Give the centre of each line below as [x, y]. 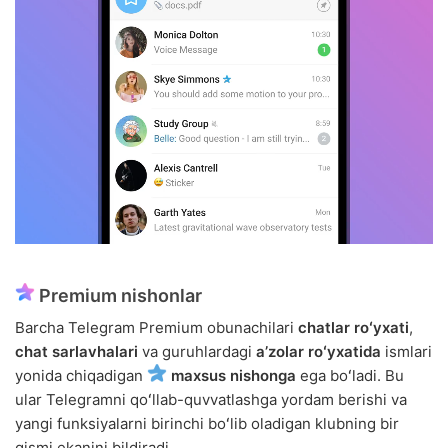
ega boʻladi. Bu [350, 376]
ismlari [406, 352]
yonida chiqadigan [81, 376]
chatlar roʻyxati [353, 328]
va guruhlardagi [197, 352]
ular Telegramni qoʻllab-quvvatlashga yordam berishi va [211, 400]
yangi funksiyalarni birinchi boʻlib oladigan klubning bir [207, 424]
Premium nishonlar [118, 296]
